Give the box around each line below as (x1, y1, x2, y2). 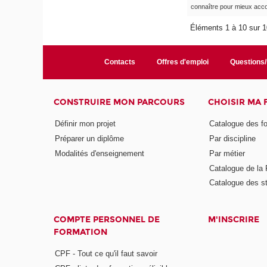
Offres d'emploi (156, 58, 209, 67)
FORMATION (54, 227, 108, 238)
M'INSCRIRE (207, 215, 259, 225)
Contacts (104, 58, 135, 67)
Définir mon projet (55, 119, 116, 128)
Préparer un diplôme (55, 133, 125, 143)
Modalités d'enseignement (55, 148, 145, 158)
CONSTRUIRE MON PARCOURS (54, 97, 185, 108)
